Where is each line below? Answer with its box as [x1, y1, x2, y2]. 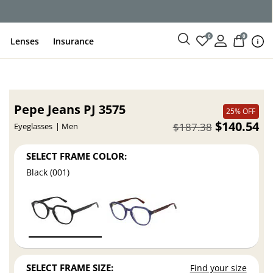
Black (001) [26, 166, 70, 179]
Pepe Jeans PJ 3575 [14, 101, 126, 118]
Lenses [10, 35, 40, 47]
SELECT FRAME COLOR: [26, 149, 127, 162]
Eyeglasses [14, 121, 53, 132]
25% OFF [226, 106, 256, 116]
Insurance [53, 35, 94, 47]
